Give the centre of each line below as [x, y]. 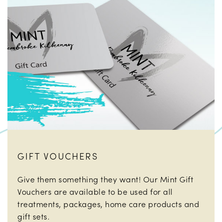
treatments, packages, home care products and [108, 204]
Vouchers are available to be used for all [95, 191]
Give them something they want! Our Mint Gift [105, 179]
